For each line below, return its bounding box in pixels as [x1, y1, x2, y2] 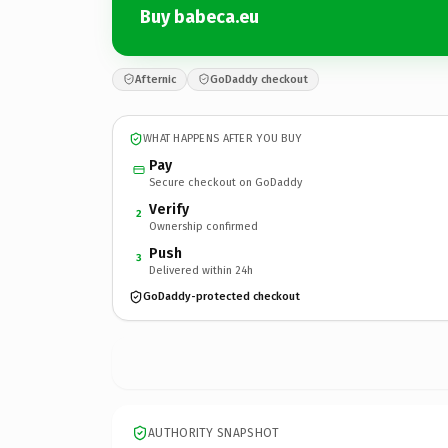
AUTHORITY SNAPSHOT [148, 425, 280, 440]
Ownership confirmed [149, 219, 258, 233]
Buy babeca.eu [140, 6, 259, 28]
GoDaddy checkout [210, 72, 308, 86]
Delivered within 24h [149, 263, 253, 277]
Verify [149, 200, 189, 218]
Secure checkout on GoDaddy [149, 175, 302, 189]
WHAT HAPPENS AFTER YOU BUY [143, 132, 302, 145]
